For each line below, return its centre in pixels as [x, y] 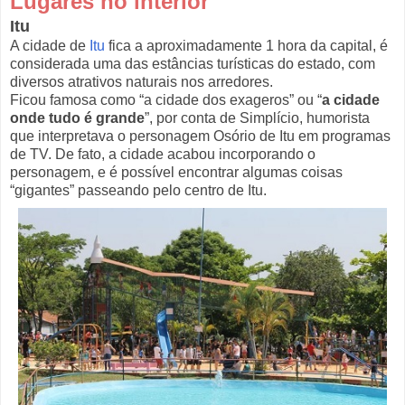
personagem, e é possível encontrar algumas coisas [176, 173]
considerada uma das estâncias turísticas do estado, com [193, 64]
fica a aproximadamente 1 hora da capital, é [246, 46]
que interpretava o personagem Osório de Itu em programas [200, 137]
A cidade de [50, 46]
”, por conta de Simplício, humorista [257, 118]
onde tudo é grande [77, 118]
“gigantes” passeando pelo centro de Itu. [138, 191]
